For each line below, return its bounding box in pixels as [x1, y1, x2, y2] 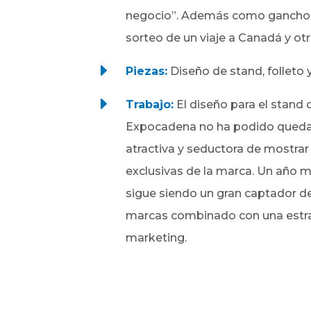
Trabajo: [126, 97, 174, 111]
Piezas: [126, 64, 168, 78]
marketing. [126, 230, 187, 244]
